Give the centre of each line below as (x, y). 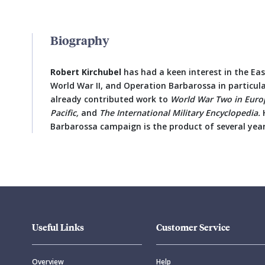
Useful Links (58, 227)
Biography (80, 40)
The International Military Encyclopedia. (180, 113)
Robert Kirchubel (87, 72)
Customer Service (193, 227)
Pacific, (64, 113)
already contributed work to (110, 99)
